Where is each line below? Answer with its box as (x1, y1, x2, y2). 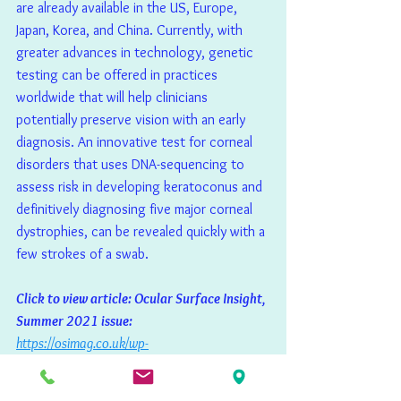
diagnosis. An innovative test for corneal (16, 133, 256, 151)
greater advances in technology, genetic (16, 44, 257, 62)
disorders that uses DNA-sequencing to (16, 156, 248, 174)
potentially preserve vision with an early (16, 111, 249, 129)
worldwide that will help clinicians (16, 89, 211, 107)
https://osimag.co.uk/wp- (16, 335, 149, 353)
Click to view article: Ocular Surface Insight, (16, 290, 268, 308)
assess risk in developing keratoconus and (16, 178, 266, 196)
